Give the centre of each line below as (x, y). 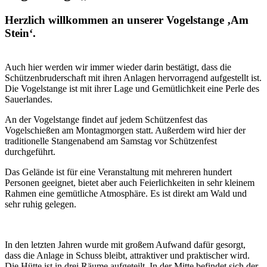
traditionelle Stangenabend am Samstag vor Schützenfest (111, 141)
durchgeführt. (30, 151)
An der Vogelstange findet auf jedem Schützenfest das (106, 119)
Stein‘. (20, 33)
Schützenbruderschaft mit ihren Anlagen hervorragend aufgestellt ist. (133, 77)
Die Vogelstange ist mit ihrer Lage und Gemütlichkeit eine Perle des (132, 88)
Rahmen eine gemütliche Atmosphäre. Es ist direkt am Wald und (126, 193)
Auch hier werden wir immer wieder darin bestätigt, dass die (118, 67)
